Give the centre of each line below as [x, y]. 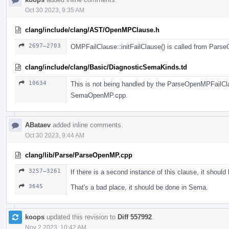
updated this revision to [81, 217]
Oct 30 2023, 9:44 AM [55, 135]
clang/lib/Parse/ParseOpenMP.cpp [79, 155]
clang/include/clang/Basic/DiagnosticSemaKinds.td [106, 67]
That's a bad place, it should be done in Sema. [139, 187]
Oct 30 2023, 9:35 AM [55, 10]
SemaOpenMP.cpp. [99, 95]
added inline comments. [87, 125]
